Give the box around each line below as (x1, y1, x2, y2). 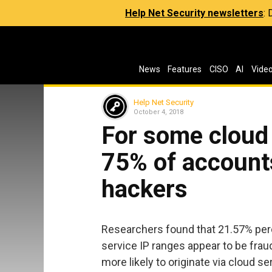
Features (168, 64, 202, 74)
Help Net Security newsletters (125, 7, 263, 19)
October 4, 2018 (134, 107, 183, 116)
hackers (101, 175, 188, 203)
